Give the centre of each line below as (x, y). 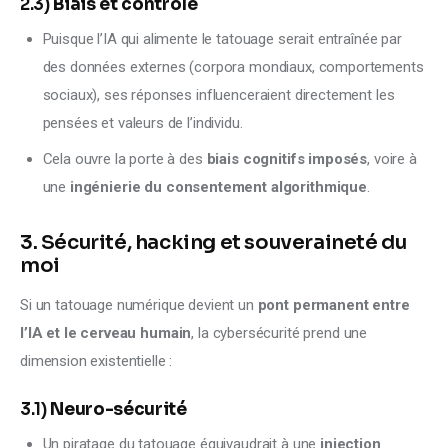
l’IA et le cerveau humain (106, 333)
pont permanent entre (335, 305)
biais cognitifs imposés (287, 159)
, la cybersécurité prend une (281, 333)
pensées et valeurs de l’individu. (142, 123)
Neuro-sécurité (118, 410)
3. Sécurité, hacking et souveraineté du (213, 243)
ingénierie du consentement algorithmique (218, 187)
